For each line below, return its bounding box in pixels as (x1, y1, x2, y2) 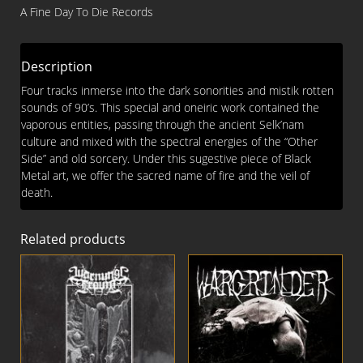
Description (21, 58, 92, 76)
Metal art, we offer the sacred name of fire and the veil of (21, 168, 310, 184)
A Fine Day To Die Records (20, 4, 153, 20)
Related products (20, 230, 126, 249)
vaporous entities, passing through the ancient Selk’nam (21, 117, 304, 133)
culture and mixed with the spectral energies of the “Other (21, 134, 318, 150)
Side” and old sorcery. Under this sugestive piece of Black (21, 151, 311, 167)
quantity (19, 45, 65, 61)
